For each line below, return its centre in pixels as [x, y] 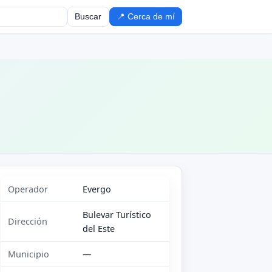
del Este [99, 229]
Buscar [88, 16]
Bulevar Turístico [117, 215]
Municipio [29, 254]
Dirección [28, 222]
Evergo [97, 189]
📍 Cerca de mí [145, 16]
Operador [28, 189]
